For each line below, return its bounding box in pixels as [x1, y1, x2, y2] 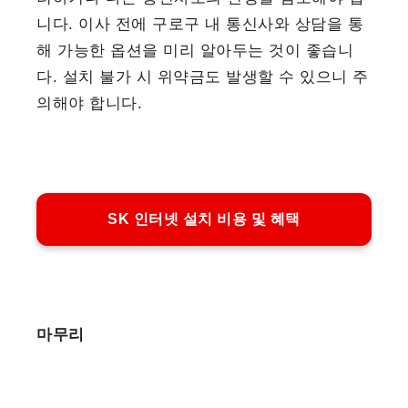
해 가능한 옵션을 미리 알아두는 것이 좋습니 [36, 41, 354, 60]
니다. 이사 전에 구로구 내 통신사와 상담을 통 [36, 15, 364, 34]
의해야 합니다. [36, 94, 143, 113]
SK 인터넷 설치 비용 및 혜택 [107, 210, 301, 227]
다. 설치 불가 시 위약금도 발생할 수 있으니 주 [36, 67, 369, 87]
